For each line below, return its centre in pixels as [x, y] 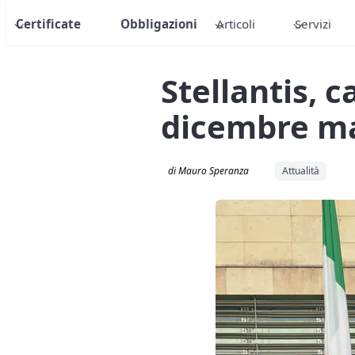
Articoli [236, 24]
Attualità [301, 170]
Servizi [313, 24]
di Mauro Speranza [209, 170]
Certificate [48, 24]
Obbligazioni [159, 24]
